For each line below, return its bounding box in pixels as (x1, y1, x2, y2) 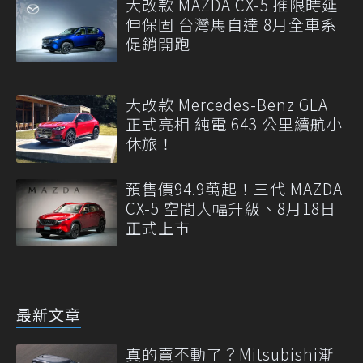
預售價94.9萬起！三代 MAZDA (126, 177, 343, 199)
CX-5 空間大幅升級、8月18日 (126, 196, 336, 219)
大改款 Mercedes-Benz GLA (126, 93, 328, 116)
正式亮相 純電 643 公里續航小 (126, 113, 343, 135)
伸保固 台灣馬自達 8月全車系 (126, 13, 337, 36)
